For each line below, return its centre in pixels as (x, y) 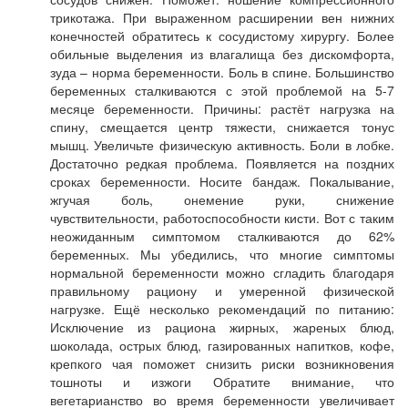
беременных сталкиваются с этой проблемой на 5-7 (222, 90)
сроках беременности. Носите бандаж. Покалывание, (222, 181)
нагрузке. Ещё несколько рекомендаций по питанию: (222, 309)
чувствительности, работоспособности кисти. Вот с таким (222, 218)
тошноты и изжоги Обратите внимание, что (222, 382)
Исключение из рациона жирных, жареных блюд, (222, 327)
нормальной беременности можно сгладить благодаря (222, 272)
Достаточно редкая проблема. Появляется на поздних (222, 163)
